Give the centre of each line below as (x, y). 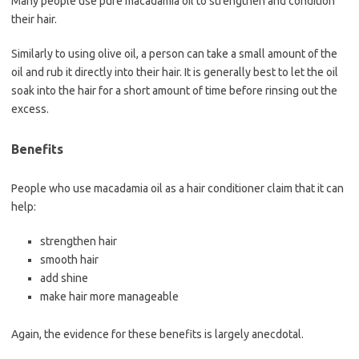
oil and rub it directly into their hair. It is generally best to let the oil (175, 73)
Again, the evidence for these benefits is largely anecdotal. (157, 335)
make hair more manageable (109, 297)
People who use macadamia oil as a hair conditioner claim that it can (177, 189)
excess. (30, 109)
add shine (64, 278)
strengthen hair (79, 242)
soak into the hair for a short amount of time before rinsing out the (174, 91)
